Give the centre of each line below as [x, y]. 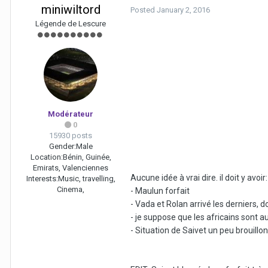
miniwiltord [71, 10]
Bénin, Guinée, [87, 157]
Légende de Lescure [71, 24]
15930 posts [71, 136]
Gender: [62, 147]
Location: [46, 157]
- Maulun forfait [160, 191]
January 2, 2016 [183, 10]
